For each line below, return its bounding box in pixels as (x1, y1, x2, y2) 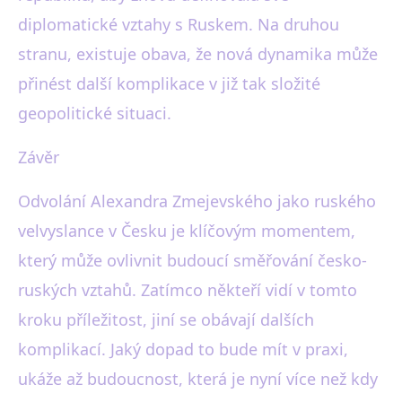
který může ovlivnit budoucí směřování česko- (18, 249, 367, 271)
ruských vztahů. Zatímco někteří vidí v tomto (18, 279, 357, 301)
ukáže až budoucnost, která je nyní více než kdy (18, 368, 378, 389)
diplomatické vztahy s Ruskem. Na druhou (18, 13, 339, 35)
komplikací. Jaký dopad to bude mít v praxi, (18, 338, 348, 360)
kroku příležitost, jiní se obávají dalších (18, 309, 314, 330)
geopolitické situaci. (18, 102, 171, 124)
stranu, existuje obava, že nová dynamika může (18, 43, 378, 65)
